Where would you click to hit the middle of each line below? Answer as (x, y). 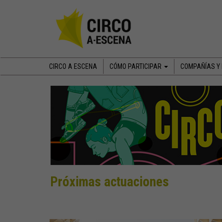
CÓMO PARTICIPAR (136, 66)
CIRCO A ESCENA (73, 66)
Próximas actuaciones (109, 182)
